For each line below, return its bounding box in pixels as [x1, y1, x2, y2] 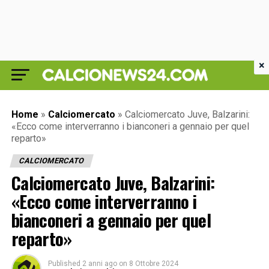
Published [47, 259, 80, 268]
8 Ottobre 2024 [128, 259, 178, 268]
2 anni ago [82, 259, 117, 268]
